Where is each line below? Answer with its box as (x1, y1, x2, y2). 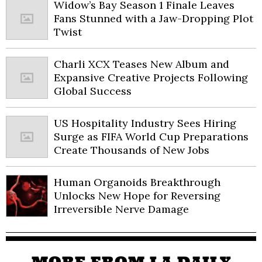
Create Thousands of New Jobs (54, 143, 209, 157)
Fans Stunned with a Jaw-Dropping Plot (54, 12, 253, 26)
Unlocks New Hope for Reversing (54, 189, 220, 203)
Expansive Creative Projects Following (54, 71, 248, 85)
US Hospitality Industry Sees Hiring (54, 116, 236, 130)
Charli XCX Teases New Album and (54, 57, 229, 71)
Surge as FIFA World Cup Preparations (54, 130, 249, 144)
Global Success (54, 84, 132, 98)
